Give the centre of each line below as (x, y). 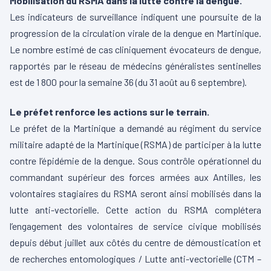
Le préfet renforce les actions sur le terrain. (109, 111)
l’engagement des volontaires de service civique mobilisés (135, 226)
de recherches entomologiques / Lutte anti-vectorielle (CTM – (135, 258)
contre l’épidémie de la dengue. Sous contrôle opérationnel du (135, 160)
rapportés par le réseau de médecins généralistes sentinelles (135, 65)
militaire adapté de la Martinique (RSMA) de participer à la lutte (135, 144)
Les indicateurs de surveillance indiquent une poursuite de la (135, 16)
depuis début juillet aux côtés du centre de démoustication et (135, 242)
